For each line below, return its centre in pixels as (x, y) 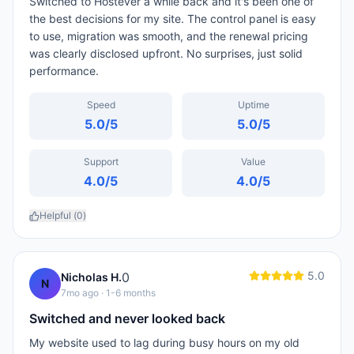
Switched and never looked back (127, 318)
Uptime (253, 105)
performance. (64, 71)
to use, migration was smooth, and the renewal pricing (169, 36)
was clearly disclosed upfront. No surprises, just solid (166, 53)
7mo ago (80, 293)
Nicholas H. (91, 277)
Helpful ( (58, 215)
